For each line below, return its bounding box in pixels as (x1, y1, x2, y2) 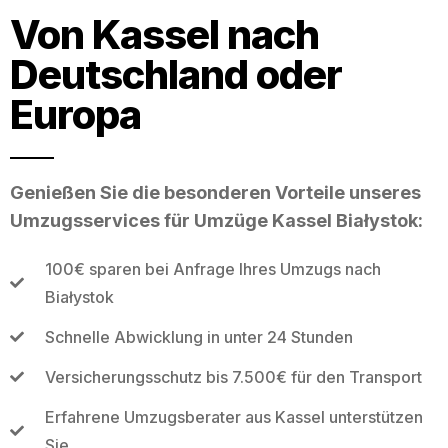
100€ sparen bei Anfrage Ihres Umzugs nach (44, 258, 381, 279)
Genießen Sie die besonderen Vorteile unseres (10, 181, 421, 203)
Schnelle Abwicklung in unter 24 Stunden (44, 326, 353, 347)
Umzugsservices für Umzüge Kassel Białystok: (10, 209, 423, 231)
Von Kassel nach (10, 9, 319, 59)
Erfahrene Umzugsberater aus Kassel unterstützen (44, 406, 423, 427)
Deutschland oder (10, 49, 342, 99)
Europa (10, 89, 141, 139)
